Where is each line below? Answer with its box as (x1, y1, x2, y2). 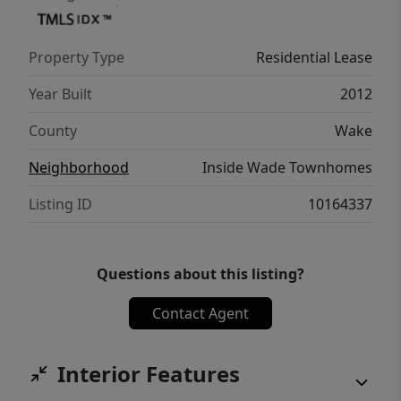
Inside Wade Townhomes (202, 157, 372, 177)
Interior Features (57, 358, 240, 388)
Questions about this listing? (97, 263, 304, 284)
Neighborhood (29, 157, 129, 177)
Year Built (29, 83, 92, 104)
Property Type (29, 47, 124, 67)
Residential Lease (256, 47, 372, 67)
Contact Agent (152, 303, 249, 323)
